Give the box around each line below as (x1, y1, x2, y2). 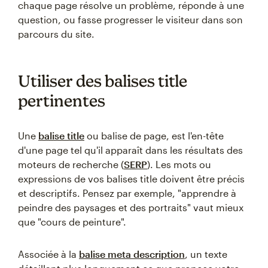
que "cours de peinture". (18, 216, 126, 227)
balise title (38, 130, 84, 141)
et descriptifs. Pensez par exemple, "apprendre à (18, 187, 236, 199)
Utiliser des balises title (18, 71, 187, 90)
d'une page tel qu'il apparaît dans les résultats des (18, 144, 243, 156)
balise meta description (79, 248, 185, 260)
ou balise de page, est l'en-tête (84, 130, 224, 141)
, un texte (185, 248, 227, 260)
